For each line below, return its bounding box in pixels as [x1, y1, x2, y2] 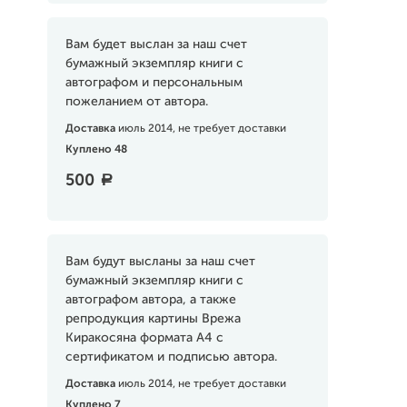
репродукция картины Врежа [65, 313, 241, 325]
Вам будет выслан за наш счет [65, 38, 247, 51]
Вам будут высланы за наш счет [65, 255, 255, 268]
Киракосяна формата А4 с [65, 332, 223, 344]
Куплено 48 [65, 144, 127, 155]
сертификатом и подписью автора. [65, 351, 277, 363]
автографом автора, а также [65, 293, 236, 306]
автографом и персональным [65, 76, 243, 89]
